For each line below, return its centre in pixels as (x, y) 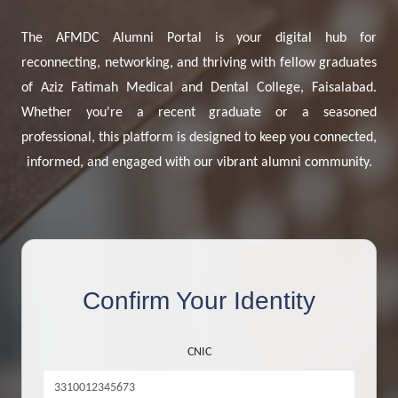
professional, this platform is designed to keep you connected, (199, 138)
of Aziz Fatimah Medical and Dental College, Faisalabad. (199, 88)
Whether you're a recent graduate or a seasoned (199, 113)
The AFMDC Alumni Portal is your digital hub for (199, 38)
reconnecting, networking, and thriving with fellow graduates (199, 63)
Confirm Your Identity (199, 301)
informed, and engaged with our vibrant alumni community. (199, 163)
